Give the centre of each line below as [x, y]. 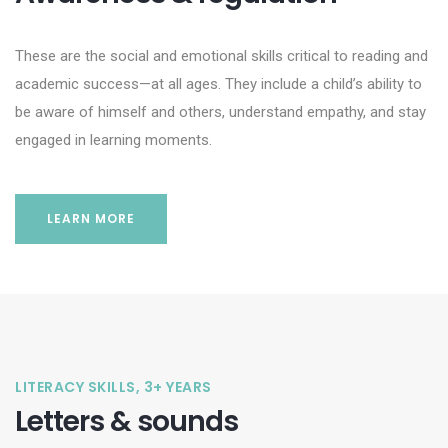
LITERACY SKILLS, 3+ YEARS [113, 387]
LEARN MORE [91, 218]
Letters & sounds [126, 421]
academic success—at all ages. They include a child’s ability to [218, 84]
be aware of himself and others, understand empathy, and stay [220, 112]
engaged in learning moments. [113, 140]
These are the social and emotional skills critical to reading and [221, 56]
